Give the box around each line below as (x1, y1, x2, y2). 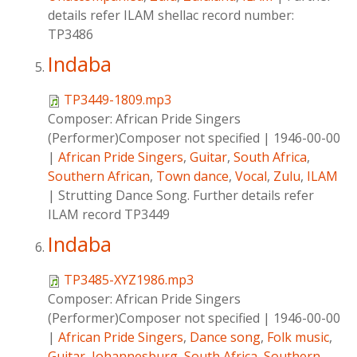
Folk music (267, 328, 329, 347)
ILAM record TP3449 (48, 206, 170, 224)
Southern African (48, 167, 150, 186)
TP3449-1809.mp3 (64, 91, 171, 109)
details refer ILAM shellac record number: (48, 6, 294, 25)
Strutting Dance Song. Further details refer (58, 186, 314, 205)
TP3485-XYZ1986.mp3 (64, 271, 194, 289)
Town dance (156, 167, 229, 186)
